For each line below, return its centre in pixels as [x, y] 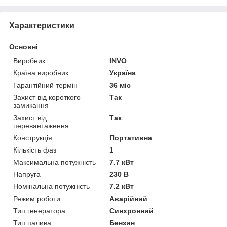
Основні [24, 46]
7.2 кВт [122, 186]
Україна [123, 73]
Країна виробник [41, 73]
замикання [31, 105]
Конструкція [33, 138]
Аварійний [129, 198]
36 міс [120, 85]
